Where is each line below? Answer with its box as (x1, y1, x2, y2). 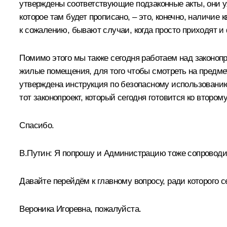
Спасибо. (19, 120, 54, 130)
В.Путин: (19, 148, 54, 158)
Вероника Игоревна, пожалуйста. (19, 204, 141, 214)
